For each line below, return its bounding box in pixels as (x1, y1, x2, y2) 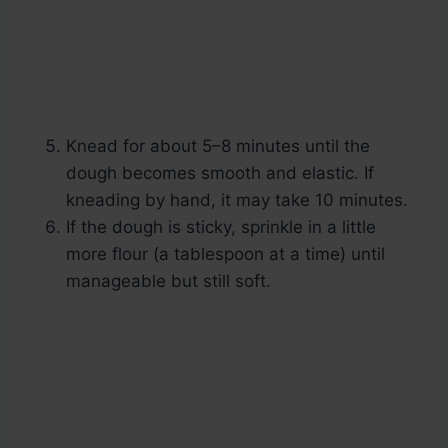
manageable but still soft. (66, 271, 271, 292)
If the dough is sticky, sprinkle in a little (66, 217, 376, 238)
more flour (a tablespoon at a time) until (66, 244, 385, 265)
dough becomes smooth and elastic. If (66, 163, 374, 184)
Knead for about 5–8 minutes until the (66, 136, 370, 157)
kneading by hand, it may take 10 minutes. (66, 190, 408, 211)
